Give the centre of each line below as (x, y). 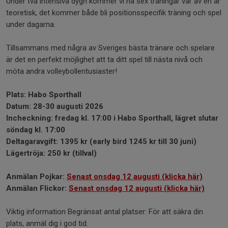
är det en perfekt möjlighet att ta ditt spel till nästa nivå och (104, 59)
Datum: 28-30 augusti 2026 (55, 106)
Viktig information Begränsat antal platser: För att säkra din (105, 211)
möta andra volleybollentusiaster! (64, 71)
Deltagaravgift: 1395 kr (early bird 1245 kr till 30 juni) (104, 141)
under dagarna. (33, 24)
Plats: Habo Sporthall (45, 94)
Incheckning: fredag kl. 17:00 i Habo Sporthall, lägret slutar (112, 118)
